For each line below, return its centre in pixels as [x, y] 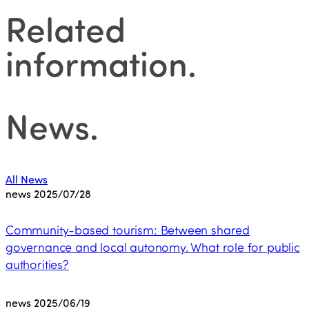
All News [27, 179]
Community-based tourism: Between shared [128, 229]
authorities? [37, 264]
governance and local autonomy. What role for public [153, 247]
